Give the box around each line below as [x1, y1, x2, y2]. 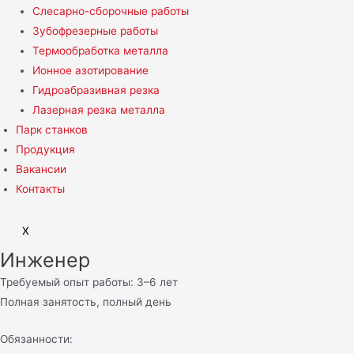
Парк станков [16, 122, 88, 136]
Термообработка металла [32, 43, 168, 57]
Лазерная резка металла [32, 103, 165, 116]
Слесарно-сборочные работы [32, 4, 189, 17]
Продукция [16, 142, 75, 156]
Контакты [16, 182, 65, 195]
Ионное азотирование [32, 63, 149, 77]
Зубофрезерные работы [32, 24, 158, 37]
